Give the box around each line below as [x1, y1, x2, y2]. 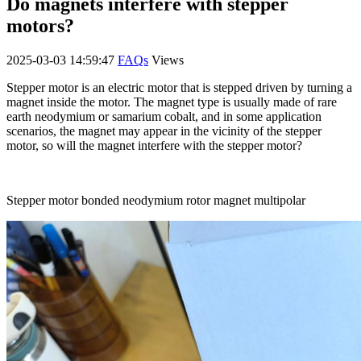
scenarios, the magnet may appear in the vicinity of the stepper [6, 123, 322, 138]
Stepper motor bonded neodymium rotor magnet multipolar [6, 193, 305, 207]
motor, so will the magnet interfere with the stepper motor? [6, 138, 302, 152]
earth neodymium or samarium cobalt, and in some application [6, 109, 322, 123]
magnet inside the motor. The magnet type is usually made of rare [6, 94, 337, 109]
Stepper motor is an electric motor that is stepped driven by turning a [6, 80, 352, 94]
